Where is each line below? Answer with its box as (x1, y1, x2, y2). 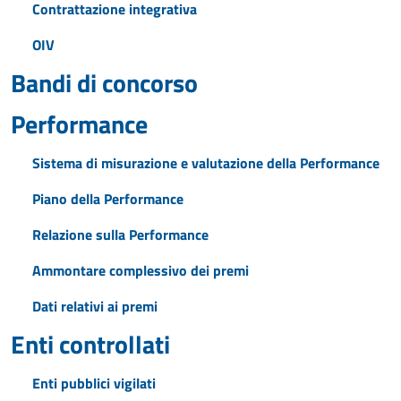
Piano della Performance (32, 188, 183, 209)
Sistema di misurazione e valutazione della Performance (32, 152, 380, 174)
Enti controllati (11, 325, 170, 363)
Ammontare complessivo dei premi (32, 260, 249, 281)
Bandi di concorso (11, 64, 198, 102)
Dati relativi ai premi (32, 295, 158, 317)
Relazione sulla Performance (32, 224, 209, 245)
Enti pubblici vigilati (32, 372, 156, 394)
